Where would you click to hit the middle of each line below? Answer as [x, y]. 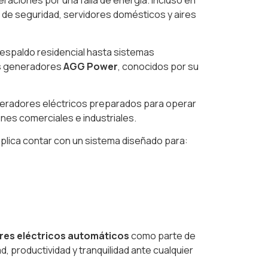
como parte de [162, 235]
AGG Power [91, 66]
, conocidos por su [158, 66]
